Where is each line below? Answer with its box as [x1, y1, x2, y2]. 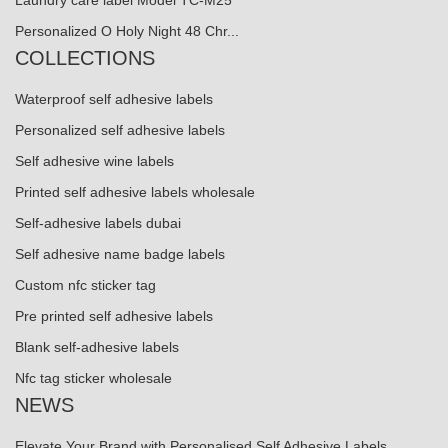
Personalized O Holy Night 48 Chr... [15, 23, 239, 40]
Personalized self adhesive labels [15, 122, 225, 139]
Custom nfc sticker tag [15, 277, 156, 294]
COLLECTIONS [15, 47, 155, 70]
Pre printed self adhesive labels [15, 308, 213, 325]
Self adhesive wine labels [15, 153, 174, 170]
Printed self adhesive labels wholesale [15, 184, 255, 201]
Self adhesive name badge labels [15, 246, 225, 263]
